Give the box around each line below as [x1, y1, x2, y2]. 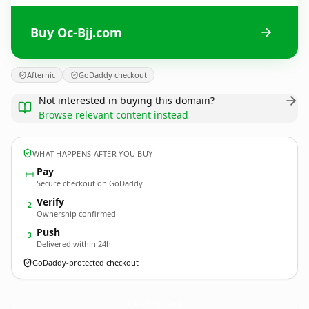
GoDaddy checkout [79, 70, 147, 80]
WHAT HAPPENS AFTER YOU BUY [32, 148, 153, 159]
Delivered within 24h [37, 239, 111, 249]
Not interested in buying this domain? [39, 94, 215, 107]
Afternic [27, 70, 55, 80]
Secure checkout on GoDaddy [37, 178, 143, 188]
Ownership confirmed [37, 208, 116, 219]
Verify [37, 195, 64, 208]
